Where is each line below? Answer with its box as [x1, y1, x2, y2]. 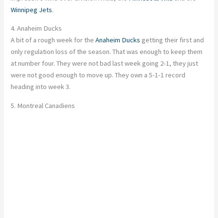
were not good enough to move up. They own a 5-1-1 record [11, 71, 186, 80]
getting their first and [140, 36, 204, 45]
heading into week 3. [11, 82, 71, 91]
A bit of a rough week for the [11, 36, 96, 45]
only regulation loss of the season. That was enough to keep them [11, 47, 203, 56]
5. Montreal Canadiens [11, 101, 75, 110]
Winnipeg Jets [11, 5, 53, 14]
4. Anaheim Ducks [11, 24, 62, 33]
